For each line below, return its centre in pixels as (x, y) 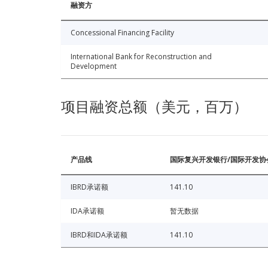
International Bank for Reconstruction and (141, 56)
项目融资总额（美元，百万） (154, 106)
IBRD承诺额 (89, 187)
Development (94, 66)
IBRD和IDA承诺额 (99, 234)
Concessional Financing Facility (122, 32)
